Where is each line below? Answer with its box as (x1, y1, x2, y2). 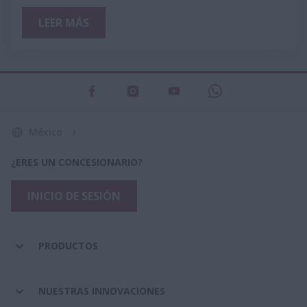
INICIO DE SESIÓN (27, 188, 121, 204)
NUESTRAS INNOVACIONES (38, 284, 165, 297)
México (29, 125, 62, 138)
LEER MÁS (38, 14, 89, 30)
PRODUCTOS (38, 238, 98, 252)
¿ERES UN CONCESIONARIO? (11, 155, 143, 169)
